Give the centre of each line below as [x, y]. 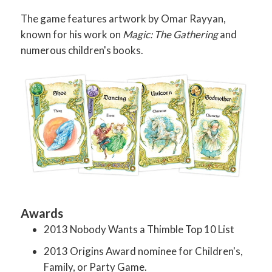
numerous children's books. [82, 50]
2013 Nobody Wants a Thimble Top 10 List [139, 229]
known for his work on [72, 35]
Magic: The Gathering [171, 35]
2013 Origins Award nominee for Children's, [144, 251]
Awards [42, 213]
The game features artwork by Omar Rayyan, [124, 19]
